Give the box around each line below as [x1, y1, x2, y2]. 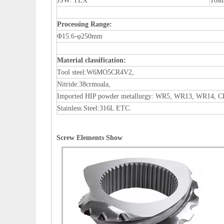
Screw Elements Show [56, 134, 122, 141]
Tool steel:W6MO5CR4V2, [57, 68, 134, 76]
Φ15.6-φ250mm [57, 32, 102, 40]
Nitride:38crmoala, [57, 80, 110, 88]
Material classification [57, 56, 123, 64]
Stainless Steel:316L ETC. [57, 104, 131, 112]
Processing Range [57, 20, 109, 28]
